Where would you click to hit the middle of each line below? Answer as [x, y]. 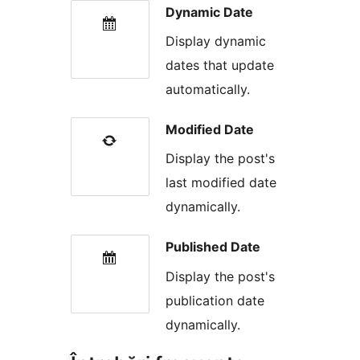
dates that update [220, 65]
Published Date [213, 247]
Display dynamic [216, 41]
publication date [215, 300]
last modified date [221, 183]
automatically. [208, 89]
